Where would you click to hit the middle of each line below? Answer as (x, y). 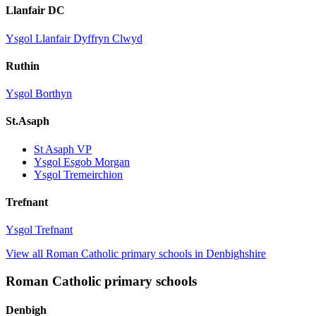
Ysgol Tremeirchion (78, 174)
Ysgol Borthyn (39, 94)
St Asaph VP (63, 149)
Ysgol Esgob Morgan (82, 162)
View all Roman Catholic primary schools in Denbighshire (136, 254)
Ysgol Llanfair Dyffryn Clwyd (74, 38)
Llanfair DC (35, 11)
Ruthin (23, 66)
